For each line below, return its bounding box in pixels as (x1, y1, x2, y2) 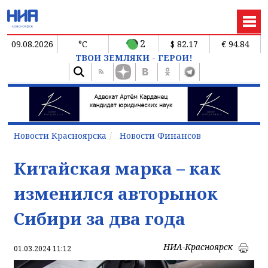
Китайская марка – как (14, 156, 221, 179)
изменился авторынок (14, 181, 218, 205)
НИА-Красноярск (163, 240, 233, 252)
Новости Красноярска (14, 129, 106, 141)
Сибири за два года (14, 206, 185, 230)
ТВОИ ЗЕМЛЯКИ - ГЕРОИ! (75, 51, 193, 63)
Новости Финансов (120, 129, 201, 141)
